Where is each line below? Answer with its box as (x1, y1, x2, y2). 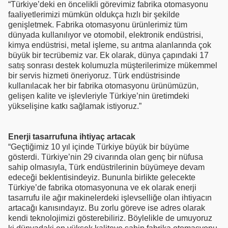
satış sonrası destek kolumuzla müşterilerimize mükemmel (8, 61, 217, 70)
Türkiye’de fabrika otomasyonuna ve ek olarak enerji (8, 183, 196, 192)
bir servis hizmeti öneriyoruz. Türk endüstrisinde (8, 71, 180, 80)
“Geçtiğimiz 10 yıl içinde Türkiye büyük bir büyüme (8, 142, 189, 151)
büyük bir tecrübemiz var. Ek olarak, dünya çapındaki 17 (8, 50, 209, 60)
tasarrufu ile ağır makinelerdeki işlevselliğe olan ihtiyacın (8, 193, 212, 202)
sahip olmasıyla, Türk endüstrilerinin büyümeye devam (8, 162, 205, 172)
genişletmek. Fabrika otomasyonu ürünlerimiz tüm (8, 20, 187, 29)
